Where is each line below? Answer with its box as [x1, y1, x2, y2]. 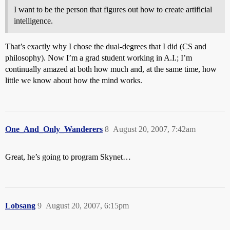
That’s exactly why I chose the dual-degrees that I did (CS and [5, 42, 206, 51]
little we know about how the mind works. [5, 75, 142, 85]
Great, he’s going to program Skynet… [5, 152, 131, 161]
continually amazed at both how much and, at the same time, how [5, 64, 217, 73]
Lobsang [5, 201, 35, 210]
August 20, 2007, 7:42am [113, 124, 196, 133]
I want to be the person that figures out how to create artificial [14, 5, 212, 14]
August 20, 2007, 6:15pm [46, 201, 129, 210]
